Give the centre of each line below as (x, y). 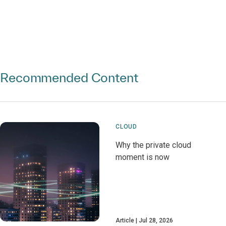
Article (125, 220)
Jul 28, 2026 (156, 220)
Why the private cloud (154, 145)
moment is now (143, 157)
